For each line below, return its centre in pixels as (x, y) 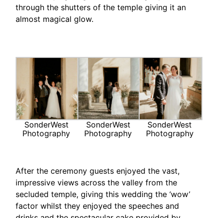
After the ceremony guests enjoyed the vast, (98, 171)
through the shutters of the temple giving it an (101, 7)
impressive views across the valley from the (96, 183)
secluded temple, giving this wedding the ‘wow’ (103, 194)
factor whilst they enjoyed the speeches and (97, 206)
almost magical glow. (54, 19)
